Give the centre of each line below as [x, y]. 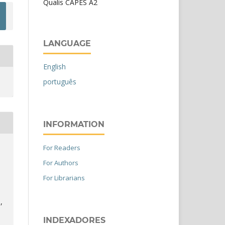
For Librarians [64, 178]
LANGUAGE [67, 43]
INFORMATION [74, 124]
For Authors [61, 162]
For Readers [62, 147]
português [60, 81]
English [54, 66]
